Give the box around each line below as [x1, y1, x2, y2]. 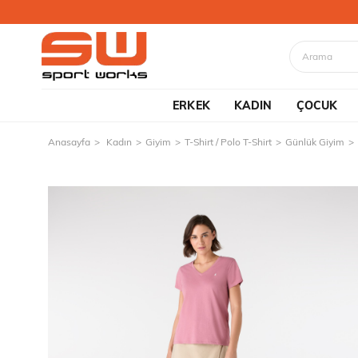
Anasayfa [48, 136, 90, 148]
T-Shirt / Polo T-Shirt [185, 136, 272, 148]
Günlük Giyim [285, 136, 344, 148]
